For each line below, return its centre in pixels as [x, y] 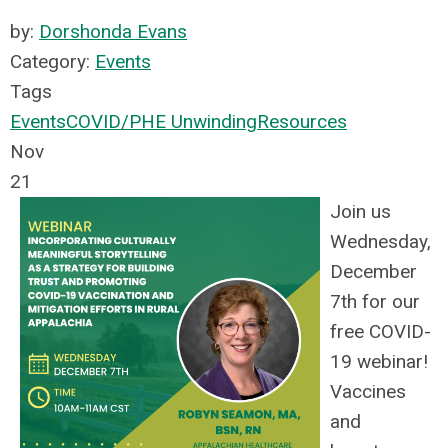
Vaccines [368, 391]
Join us [360, 211]
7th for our [375, 301]
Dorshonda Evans [113, 31]
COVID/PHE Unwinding [161, 121]
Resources [302, 121]
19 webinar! [379, 361]
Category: [52, 61]
